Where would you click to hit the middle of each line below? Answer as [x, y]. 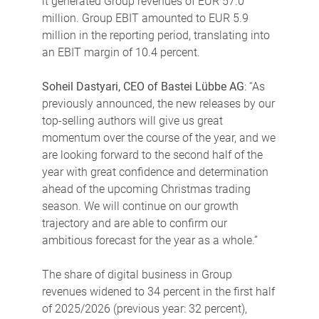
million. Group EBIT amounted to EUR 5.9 [145, 18]
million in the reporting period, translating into [156, 35]
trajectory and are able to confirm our [134, 223]
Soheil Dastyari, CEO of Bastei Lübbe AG [143, 86]
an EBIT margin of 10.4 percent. [121, 52]
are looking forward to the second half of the [152, 155]
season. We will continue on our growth [140, 206]
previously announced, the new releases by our [158, 103]
